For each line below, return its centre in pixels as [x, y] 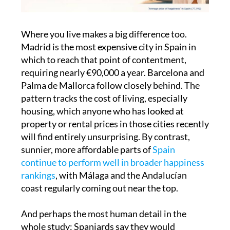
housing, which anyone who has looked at [102, 92]
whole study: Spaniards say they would [98, 208]
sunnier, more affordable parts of [87, 131]
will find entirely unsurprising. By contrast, [105, 118]
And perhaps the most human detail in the [103, 195]
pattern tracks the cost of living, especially [104, 79]
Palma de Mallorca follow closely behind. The [110, 66]
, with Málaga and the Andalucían [121, 156]
